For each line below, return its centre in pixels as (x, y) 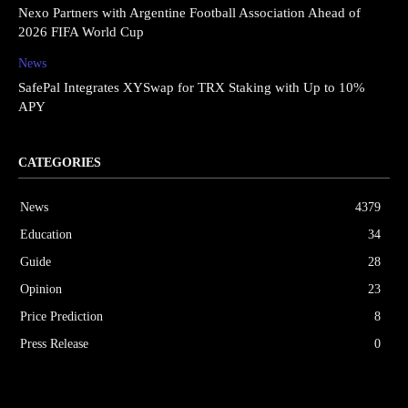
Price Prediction (61, 316)
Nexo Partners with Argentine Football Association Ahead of (189, 12)
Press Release (54, 343)
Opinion (41, 289)
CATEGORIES (60, 162)
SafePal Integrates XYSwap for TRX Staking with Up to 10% (192, 87)
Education (46, 234)
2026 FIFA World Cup (81, 31)
